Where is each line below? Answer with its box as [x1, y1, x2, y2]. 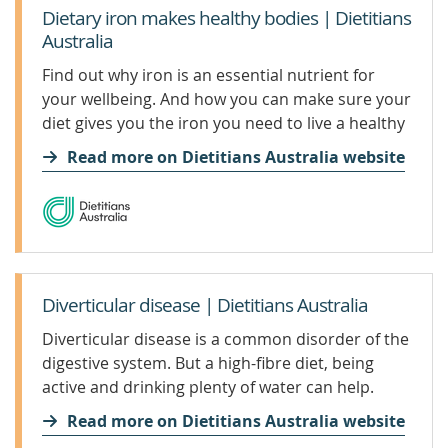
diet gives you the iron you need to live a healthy [42, 112, 405, 134]
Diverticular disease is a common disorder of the [42, 328, 409, 350]
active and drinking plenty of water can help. [42, 376, 374, 398]
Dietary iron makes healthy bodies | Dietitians [42, 5, 411, 31]
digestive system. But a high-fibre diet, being [42, 352, 374, 374]
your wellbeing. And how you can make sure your [42, 88, 411, 110]
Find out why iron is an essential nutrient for [42, 64, 375, 86]
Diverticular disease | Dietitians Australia [42, 292, 368, 318]
